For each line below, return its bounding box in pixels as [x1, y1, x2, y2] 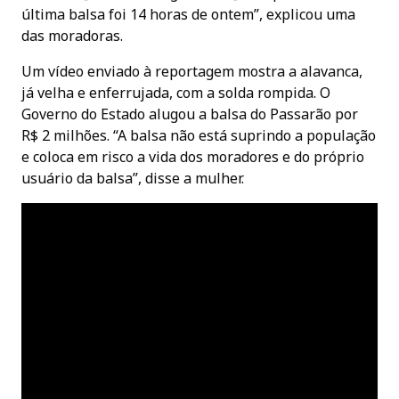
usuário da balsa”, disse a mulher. [21, 167, 244, 188]
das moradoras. [21, 25, 123, 45]
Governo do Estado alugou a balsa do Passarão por [21, 103, 358, 124]
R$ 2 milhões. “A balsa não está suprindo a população [21, 125, 376, 145]
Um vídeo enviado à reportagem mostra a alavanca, [21, 61, 362, 81]
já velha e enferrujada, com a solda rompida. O [21, 82, 330, 102]
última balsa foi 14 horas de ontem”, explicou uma [21, 4, 355, 24]
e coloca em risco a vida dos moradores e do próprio [21, 146, 364, 167]
